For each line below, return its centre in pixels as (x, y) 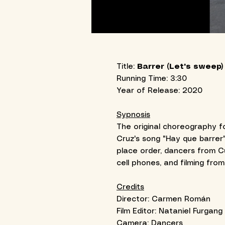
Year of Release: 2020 (159, 91)
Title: (127, 67)
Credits (130, 188)
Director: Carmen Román (163, 200)
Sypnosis (133, 115)
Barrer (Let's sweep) (180, 67)
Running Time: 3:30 (152, 79)
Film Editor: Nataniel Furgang (170, 212)
